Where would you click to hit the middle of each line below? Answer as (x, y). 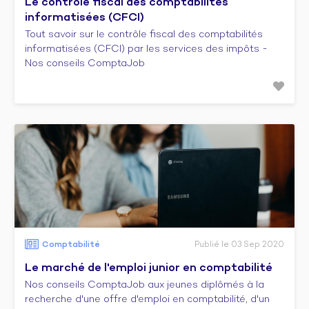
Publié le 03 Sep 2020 (239, 245)
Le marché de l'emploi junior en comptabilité (149, 268)
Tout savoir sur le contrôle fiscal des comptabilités (144, 34)
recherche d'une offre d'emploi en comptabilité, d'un (147, 299)
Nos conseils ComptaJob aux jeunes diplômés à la (144, 285)
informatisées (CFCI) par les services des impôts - (146, 49)
